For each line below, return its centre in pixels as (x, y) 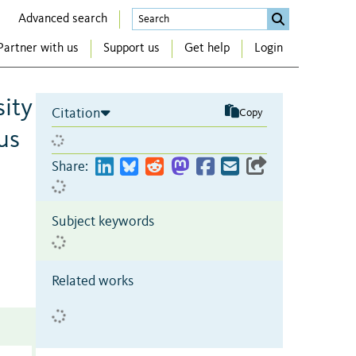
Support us (132, 49)
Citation (76, 113)
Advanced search (63, 19)
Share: (70, 166)
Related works (93, 281)
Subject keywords (103, 221)
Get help (207, 49)
